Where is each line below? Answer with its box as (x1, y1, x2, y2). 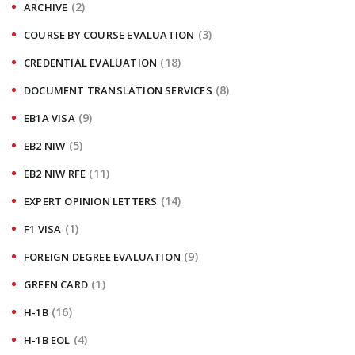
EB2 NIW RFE (24, 166, 86, 181)
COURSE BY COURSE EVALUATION (24, 27, 195, 42)
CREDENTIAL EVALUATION (24, 55, 158, 70)
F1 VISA (24, 221, 62, 236)
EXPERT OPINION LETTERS (24, 193, 158, 208)
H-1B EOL (24, 332, 71, 347)
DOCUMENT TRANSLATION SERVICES (24, 82, 212, 97)
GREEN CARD (24, 277, 88, 292)
